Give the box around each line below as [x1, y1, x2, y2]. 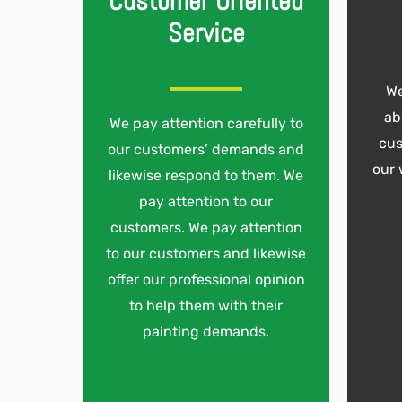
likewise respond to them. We [109, 166, 303, 184]
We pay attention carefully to [109, 114, 303, 132]
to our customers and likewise [106, 244, 306, 262]
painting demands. [143, 322, 269, 340]
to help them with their [129, 296, 283, 314]
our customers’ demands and [108, 140, 304, 158]
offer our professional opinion [107, 270, 305, 288]
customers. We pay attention [109, 218, 302, 236]
